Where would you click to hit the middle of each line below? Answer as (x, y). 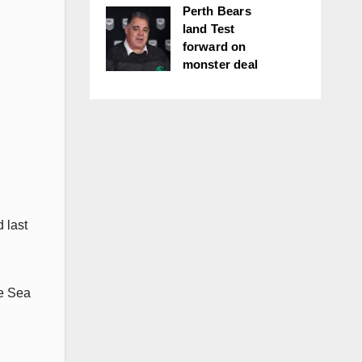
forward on (214, 46)
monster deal (220, 64)
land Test (208, 29)
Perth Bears (217, 11)
